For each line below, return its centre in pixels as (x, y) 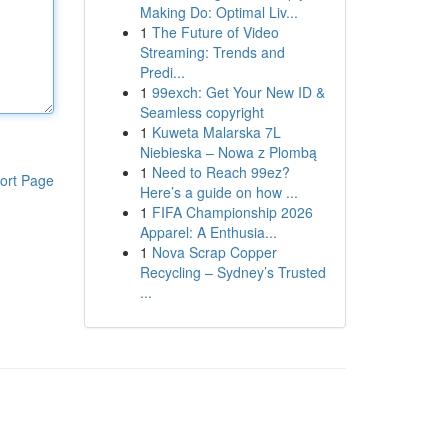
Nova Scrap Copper (214, 252)
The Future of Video (215, 32)
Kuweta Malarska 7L (216, 132)
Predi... (162, 72)
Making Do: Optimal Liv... (218, 12)
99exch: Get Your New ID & (238, 92)
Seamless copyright (201, 112)
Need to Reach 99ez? (220, 172)
